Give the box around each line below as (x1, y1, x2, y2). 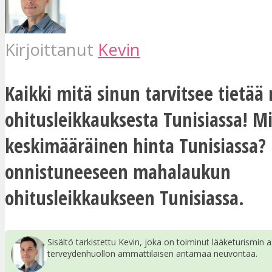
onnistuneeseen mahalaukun (5, 158, 231, 185)
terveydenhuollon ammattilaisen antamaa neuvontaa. (47, 247, 257, 259)
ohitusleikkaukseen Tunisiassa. (5, 184, 244, 211)
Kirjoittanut (5, 38, 98, 61)
